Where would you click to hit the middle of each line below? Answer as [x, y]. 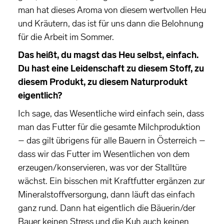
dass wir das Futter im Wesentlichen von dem [104, 154]
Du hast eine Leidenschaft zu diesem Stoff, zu [111, 69]
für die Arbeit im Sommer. [66, 37]
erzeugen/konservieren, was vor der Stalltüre [102, 168]
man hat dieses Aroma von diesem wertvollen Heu [112, 10]
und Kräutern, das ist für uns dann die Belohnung [111, 24]
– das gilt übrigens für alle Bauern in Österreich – [112, 141]
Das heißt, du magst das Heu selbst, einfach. [108, 55]
